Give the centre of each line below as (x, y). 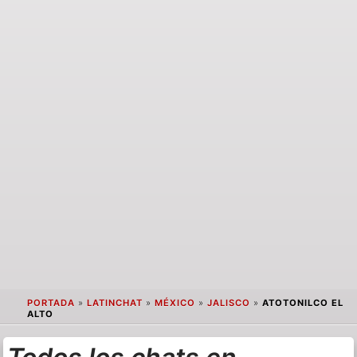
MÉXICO (175, 303)
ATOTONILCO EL (302, 303)
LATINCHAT (114, 303)
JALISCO (228, 303)
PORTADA (51, 303)
